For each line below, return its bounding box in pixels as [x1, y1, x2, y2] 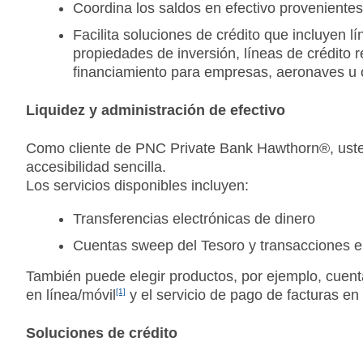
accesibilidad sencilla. [26, 159, 166, 175]
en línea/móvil [26, 287, 116, 303]
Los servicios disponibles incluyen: [26, 177, 249, 194]
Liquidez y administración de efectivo [26, 102, 285, 119]
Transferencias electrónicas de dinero [73, 211, 315, 227]
